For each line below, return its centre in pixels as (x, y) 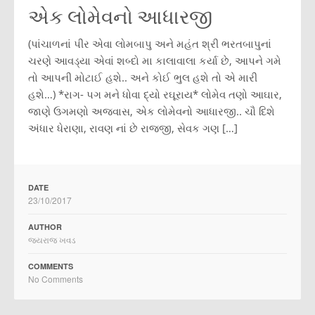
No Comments (56, 278)
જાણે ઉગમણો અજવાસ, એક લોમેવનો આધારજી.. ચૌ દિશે (152, 111)
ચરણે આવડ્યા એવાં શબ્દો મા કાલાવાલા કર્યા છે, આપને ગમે (155, 60)
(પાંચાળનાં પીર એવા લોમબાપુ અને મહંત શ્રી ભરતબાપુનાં (150, 43)
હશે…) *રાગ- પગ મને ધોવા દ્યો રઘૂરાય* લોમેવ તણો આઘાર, (155, 94)
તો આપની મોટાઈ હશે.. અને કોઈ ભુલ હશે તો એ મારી (143, 77)
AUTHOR (45, 226)
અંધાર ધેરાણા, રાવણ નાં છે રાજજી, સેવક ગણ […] (133, 128)
